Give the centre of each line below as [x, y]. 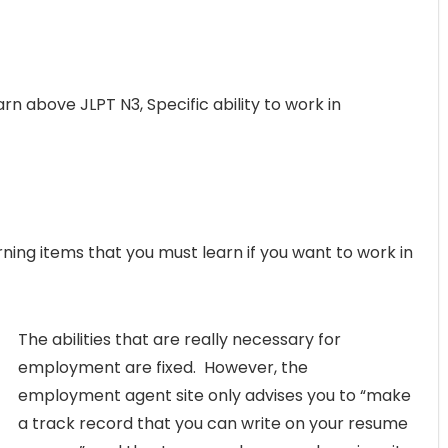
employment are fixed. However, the [163, 367]
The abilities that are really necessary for [179, 339]
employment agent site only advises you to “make [214, 395]
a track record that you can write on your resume [213, 423]
